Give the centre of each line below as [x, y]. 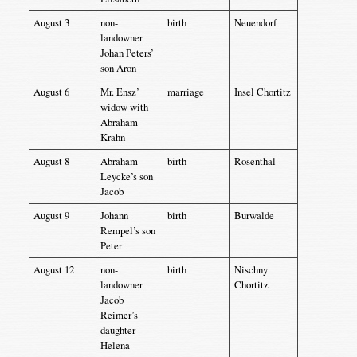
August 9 [51, 215]
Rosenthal [255, 161]
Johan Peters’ [127, 53]
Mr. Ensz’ [120, 92]
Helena [115, 345]
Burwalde [254, 215]
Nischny [251, 269]
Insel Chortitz [262, 92]
